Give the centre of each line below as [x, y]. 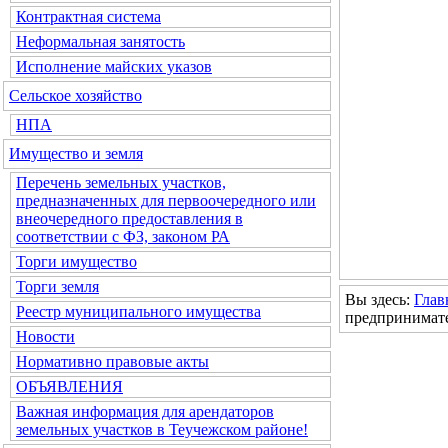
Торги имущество [76, 261]
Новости [45, 336]
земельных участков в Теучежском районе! [162, 429]
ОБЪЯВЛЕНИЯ [69, 386]
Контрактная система [88, 16]
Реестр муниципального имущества [138, 311]
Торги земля [57, 286]
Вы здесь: [379, 300]
